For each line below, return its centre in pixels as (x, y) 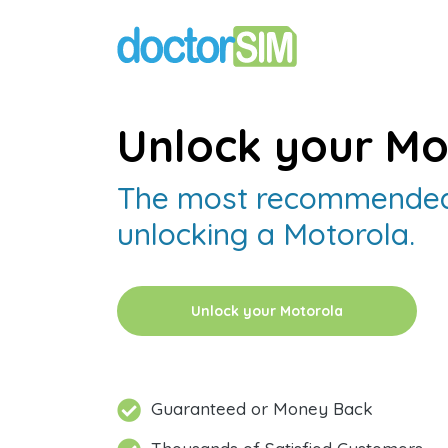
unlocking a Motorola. (266, 234)
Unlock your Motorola (267, 311)
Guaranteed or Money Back (262, 408)
